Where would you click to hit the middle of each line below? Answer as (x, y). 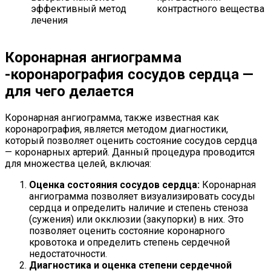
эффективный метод (79, 8)
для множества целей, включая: (78, 164)
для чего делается (70, 92)
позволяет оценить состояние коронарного (127, 231)
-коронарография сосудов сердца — (129, 75)
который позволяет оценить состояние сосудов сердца (131, 141)
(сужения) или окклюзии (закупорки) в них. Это (136, 220)
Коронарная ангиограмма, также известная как (112, 118)
